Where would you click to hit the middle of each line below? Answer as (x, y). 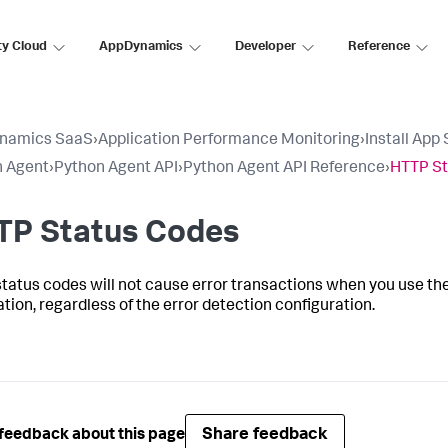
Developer (265, 47)
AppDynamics (141, 47)
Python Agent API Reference (284, 169)
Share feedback (265, 435)
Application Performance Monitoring (229, 141)
